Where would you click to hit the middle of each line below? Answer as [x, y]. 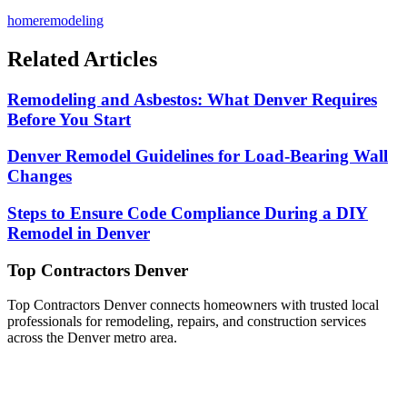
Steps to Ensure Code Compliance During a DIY [188, 213]
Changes [40, 176]
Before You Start [69, 119]
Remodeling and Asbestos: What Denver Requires [192, 99]
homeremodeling [55, 20]
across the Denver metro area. [92, 338]
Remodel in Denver [79, 233]
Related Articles [82, 59]
